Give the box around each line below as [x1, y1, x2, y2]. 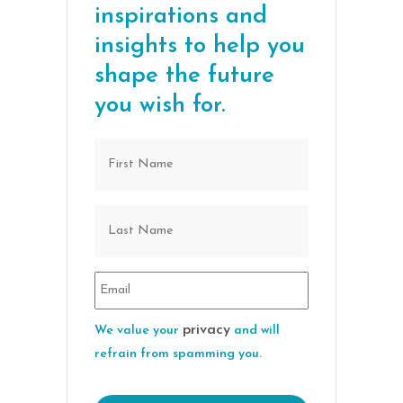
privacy [183, 323, 230, 338]
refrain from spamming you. [94, 347, 262, 362]
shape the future [94, 64, 274, 89]
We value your [94, 324, 183, 338]
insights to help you [94, 34, 305, 59]
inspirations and [94, 4, 267, 30]
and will [230, 324, 280, 338]
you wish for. [94, 94, 226, 119]
